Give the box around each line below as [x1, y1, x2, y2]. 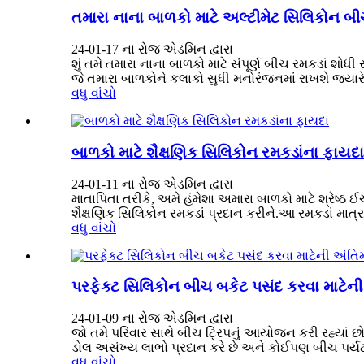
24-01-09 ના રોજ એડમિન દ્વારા [71, 310, 233, 325]
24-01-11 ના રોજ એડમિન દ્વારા [71, 176, 233, 191]
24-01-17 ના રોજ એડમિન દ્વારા [71, 42, 233, 57]
